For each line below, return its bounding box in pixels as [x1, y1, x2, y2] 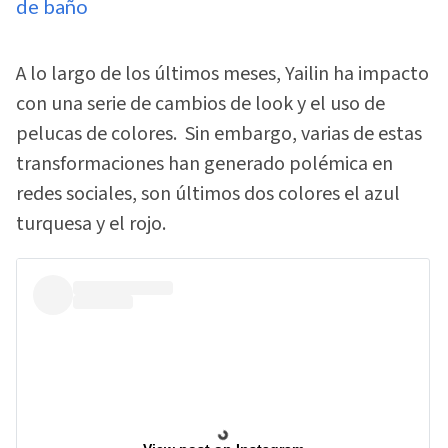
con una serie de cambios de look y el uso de [16, 90, 385, 119]
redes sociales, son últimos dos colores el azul [16, 180, 400, 209]
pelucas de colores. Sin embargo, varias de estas [16, 120, 422, 149]
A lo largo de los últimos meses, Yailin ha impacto [16, 60, 429, 89]
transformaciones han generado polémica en [16, 150, 393, 179]
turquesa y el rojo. [16, 210, 166, 239]
